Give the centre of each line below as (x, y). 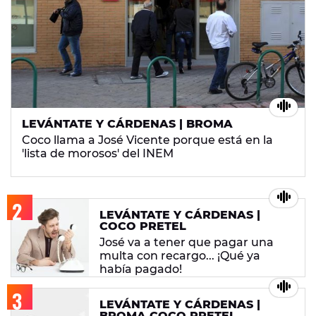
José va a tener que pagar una (187, 243)
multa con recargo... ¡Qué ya (180, 256)
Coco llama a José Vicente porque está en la (147, 140)
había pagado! (141, 269)
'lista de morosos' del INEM (98, 154)
